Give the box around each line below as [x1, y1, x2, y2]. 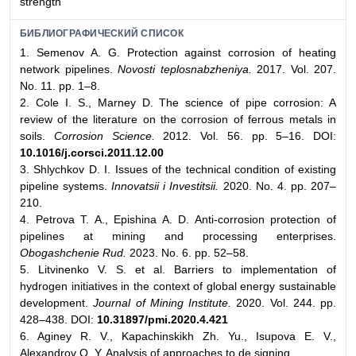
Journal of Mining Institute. [88, 296, 231, 309]
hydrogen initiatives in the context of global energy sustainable [20, 279, 336, 292]
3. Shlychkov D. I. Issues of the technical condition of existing [20, 162, 336, 176]
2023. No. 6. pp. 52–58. [126, 246, 249, 259]
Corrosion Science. [53, 129, 155, 142]
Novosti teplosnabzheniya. [118, 62, 252, 75]
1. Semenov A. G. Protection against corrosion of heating [20, 45, 336, 59]
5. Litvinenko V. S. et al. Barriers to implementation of [20, 262, 336, 276]
